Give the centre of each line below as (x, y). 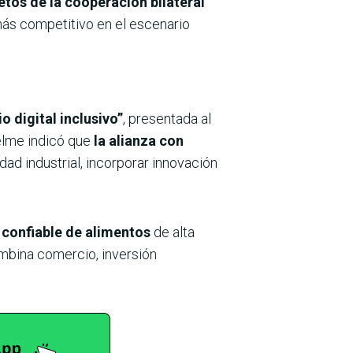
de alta (173, 232)
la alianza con (137, 140)
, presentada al (167, 118)
